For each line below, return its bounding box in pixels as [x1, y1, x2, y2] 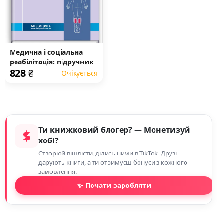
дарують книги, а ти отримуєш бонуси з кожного [38, 158, 187, 167]
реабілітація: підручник [10, 57, 93, 66]
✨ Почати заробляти [77, 181, 151, 190]
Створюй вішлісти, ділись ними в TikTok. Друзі [38, 149, 177, 157]
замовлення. [38, 167, 77, 176]
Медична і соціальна [10, 47, 83, 57]
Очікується [62, 68, 98, 77]
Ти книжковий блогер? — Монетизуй [38, 124, 190, 135]
